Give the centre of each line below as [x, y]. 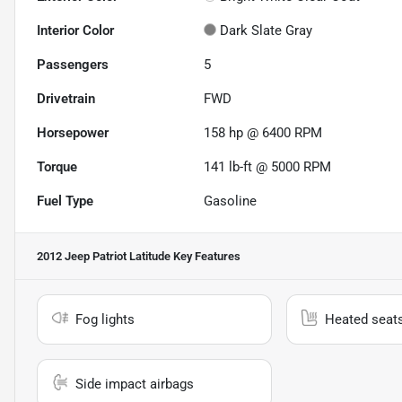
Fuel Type [65, 201]
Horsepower [73, 133]
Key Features [205, 257]
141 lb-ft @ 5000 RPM [268, 167]
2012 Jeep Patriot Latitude [104, 257]
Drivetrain [66, 99]
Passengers [73, 65]
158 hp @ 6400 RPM [263, 133]
